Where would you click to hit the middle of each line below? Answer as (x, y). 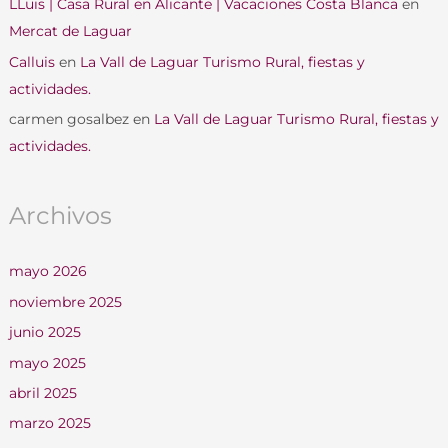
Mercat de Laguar (70, 31)
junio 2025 (44, 332)
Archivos (60, 216)
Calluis (31, 61)
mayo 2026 (47, 271)
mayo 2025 (47, 362)
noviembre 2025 (65, 301)
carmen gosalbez (68, 119)
